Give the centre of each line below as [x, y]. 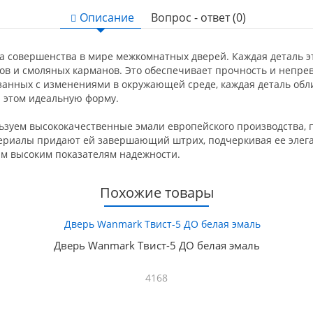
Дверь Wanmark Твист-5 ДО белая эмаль [156, 245]
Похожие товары [156, 192]
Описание [107, 17]
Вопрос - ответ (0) [198, 17]
